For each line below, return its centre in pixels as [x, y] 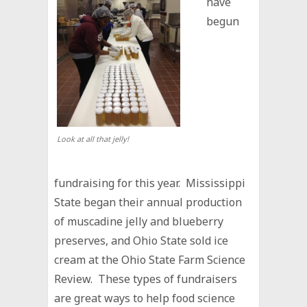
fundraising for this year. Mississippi [150, 183]
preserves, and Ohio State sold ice [142, 241]
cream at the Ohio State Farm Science [150, 260]
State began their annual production [148, 202]
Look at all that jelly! [93, 139]
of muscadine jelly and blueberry [139, 222]
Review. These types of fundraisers [146, 279]
